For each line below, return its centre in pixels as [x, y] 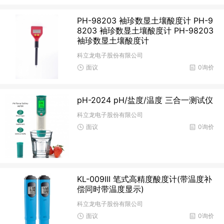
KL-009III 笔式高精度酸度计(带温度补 [145, 179]
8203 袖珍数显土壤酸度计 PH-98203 [145, 31]
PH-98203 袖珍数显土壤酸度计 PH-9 [145, 21]
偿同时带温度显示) [111, 189]
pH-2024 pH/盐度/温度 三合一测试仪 [145, 100]
